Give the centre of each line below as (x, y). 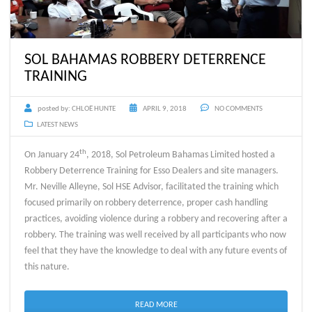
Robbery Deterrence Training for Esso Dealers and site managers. (153, 171)
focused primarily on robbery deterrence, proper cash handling (146, 203)
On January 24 (52, 155)
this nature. (47, 267)
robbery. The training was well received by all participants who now (155, 235)
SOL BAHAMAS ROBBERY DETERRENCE (145, 61)
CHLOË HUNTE (94, 109)
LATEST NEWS (57, 125)
